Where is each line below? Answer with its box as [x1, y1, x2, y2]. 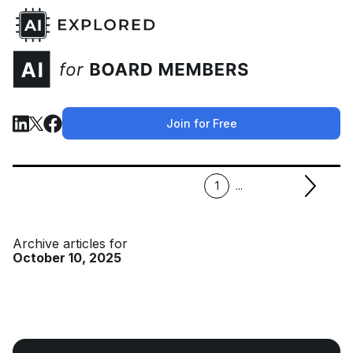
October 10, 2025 [13, 250, 121, 266]
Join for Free [165, 117, 237, 130]
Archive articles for [13, 236, 128, 251]
